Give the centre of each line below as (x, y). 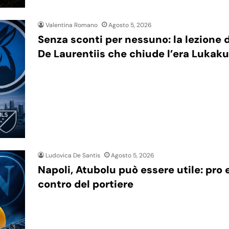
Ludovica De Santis (73, 155)
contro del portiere (86, 184)
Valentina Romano (72, 25)
